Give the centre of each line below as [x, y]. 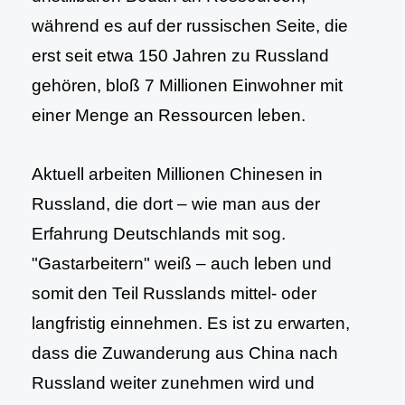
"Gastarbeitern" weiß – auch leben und [182, 264]
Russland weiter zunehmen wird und [173, 383]
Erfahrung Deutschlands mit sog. [159, 234]
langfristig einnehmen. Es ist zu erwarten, [191, 323]
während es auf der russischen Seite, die [190, 26]
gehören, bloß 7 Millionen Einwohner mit [187, 85]
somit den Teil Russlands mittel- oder [174, 293]
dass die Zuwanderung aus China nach [185, 353]
